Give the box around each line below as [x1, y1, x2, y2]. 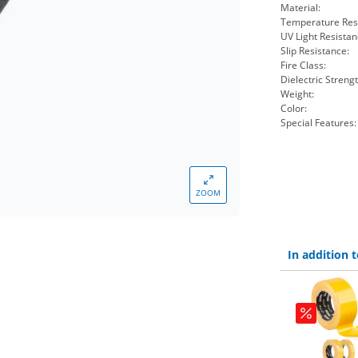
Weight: [280, 87, 314, 101]
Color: [280, 101, 307, 115]
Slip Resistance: [280, 44, 349, 58]
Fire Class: [280, 58, 326, 72]
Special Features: [280, 116, 356, 129]
